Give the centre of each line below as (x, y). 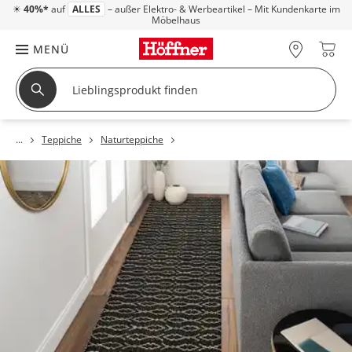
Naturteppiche (132, 139)
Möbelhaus (176, 20)
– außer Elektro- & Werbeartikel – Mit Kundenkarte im (222, 9)
